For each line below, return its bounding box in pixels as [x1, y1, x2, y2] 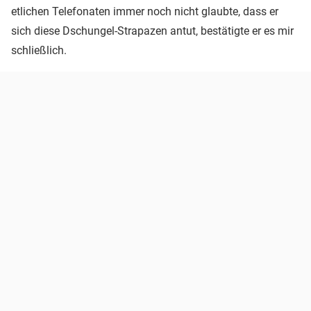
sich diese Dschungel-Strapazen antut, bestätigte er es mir [11, 24, 294, 37]
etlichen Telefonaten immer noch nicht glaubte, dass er [11, 4, 278, 18]
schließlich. [11, 43, 67, 57]
